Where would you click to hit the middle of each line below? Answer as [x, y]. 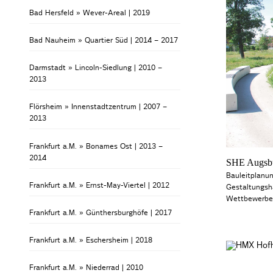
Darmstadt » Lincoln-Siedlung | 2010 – [96, 68]
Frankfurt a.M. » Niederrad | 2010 [87, 268]
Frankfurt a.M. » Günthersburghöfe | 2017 [101, 212]
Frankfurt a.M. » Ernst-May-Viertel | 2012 [100, 185]
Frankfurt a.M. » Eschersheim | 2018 [91, 240]
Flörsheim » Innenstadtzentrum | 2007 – [98, 107]
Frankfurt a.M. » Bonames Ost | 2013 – [96, 146]
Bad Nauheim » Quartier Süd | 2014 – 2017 [104, 40]
